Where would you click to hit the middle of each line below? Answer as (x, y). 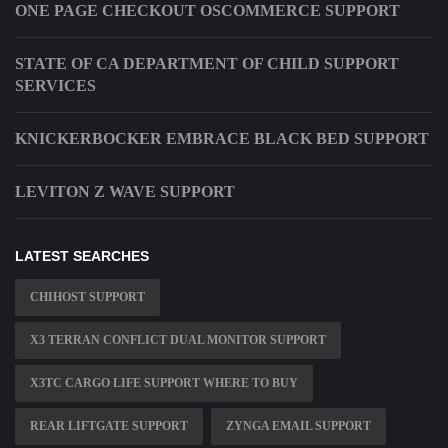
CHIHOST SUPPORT (87, 297)
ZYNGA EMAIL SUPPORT (298, 426)
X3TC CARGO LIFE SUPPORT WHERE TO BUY (164, 383)
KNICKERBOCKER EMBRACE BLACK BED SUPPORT (222, 139)
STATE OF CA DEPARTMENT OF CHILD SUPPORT (207, 64)
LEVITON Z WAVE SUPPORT (125, 192)
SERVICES (55, 86)
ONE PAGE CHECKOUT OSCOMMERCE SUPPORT (207, 11)
